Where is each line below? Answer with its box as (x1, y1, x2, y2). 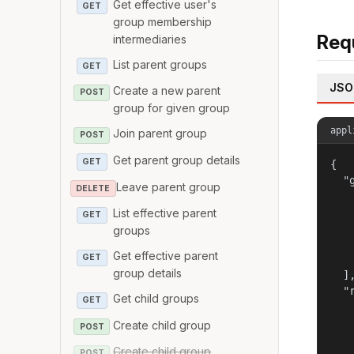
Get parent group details (113, 153, 241, 167)
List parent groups (113, 57, 208, 71)
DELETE (76, 183, 111, 194)
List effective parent (113, 206, 217, 220)
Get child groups (113, 292, 200, 306)
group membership (113, 14, 213, 28)
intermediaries (113, 32, 187, 46)
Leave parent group (115, 179, 220, 194)
